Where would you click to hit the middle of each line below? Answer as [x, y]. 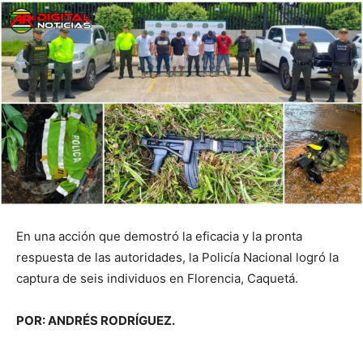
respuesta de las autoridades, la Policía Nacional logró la [177, 257]
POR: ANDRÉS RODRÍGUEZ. [96, 320]
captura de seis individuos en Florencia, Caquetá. [157, 278]
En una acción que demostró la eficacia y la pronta [159, 236]
